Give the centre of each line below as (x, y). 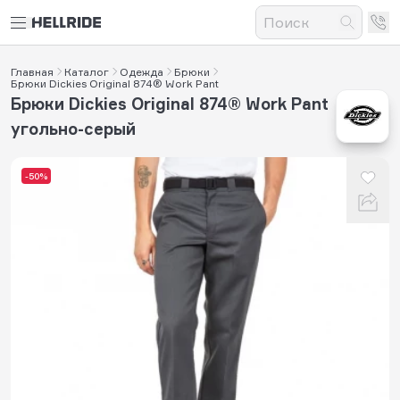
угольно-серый (73, 128)
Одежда (142, 71)
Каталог (87, 71)
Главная (32, 71)
